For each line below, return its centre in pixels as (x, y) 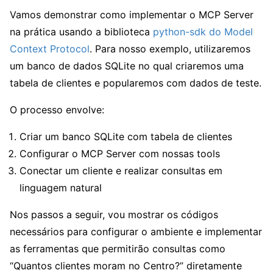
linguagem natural (61, 188)
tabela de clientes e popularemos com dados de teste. (136, 83)
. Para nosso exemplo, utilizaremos (170, 49)
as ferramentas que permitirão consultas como (118, 249)
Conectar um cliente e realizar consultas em (121, 171)
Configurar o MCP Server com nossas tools (120, 154)
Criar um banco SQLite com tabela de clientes (126, 137)
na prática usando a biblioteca (81, 32)
